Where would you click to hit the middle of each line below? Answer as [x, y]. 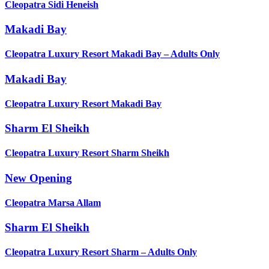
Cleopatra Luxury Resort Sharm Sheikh [87, 153]
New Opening [38, 178]
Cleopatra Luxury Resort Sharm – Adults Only [101, 252]
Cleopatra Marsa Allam [53, 202]
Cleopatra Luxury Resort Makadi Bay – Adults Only [112, 54]
